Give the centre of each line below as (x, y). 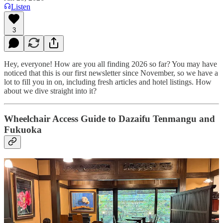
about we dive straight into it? (50, 91)
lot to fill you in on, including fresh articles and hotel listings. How (108, 82)
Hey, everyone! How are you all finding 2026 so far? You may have (111, 64)
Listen (21, 6)
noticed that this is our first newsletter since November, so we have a (111, 73)
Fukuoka (23, 130)
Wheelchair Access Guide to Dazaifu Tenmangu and (110, 119)
